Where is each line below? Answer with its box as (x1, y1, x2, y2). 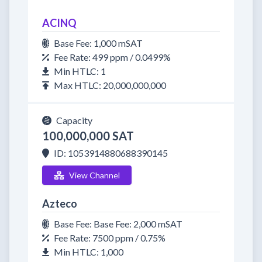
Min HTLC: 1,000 (54, 246, 123, 257)
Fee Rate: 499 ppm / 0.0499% (54, 51, 171, 63)
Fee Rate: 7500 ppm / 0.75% (54, 232, 166, 243)
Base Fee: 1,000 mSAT (54, 37, 143, 49)
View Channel (68, 170, 120, 180)
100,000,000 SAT (42, 129, 134, 143)
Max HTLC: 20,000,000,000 (54, 80, 166, 91)
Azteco (42, 197, 77, 210)
